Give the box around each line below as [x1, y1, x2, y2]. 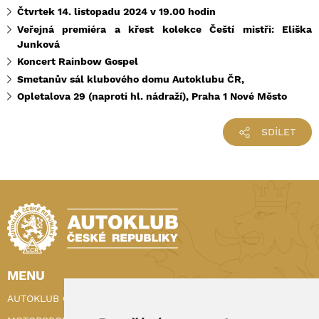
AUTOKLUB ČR [7, 293, 76, 305]
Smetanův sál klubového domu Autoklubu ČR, [17, 73, 244, 85]
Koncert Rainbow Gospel [17, 56, 138, 68]
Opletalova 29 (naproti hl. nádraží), [17, 90, 192, 103]
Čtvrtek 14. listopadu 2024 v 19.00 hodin [17, 6, 216, 18]
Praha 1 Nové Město [192, 90, 287, 103]
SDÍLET [261, 126, 296, 138]
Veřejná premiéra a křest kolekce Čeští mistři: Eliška [17, 23, 312, 35]
